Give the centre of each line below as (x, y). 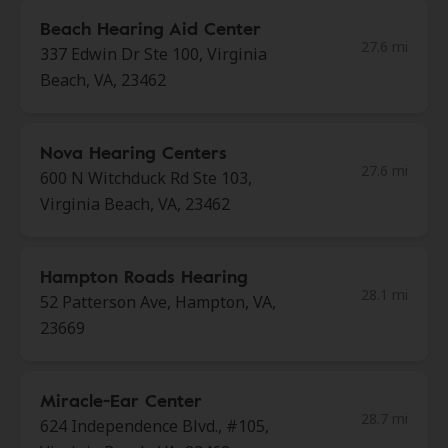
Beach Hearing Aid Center (150, 28)
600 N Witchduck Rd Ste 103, (146, 178)
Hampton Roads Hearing (144, 276)
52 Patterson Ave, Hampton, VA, (158, 302)
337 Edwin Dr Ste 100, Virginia (153, 54)
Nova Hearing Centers (133, 152)
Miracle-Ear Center (121, 400)
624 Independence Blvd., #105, (154, 426)
